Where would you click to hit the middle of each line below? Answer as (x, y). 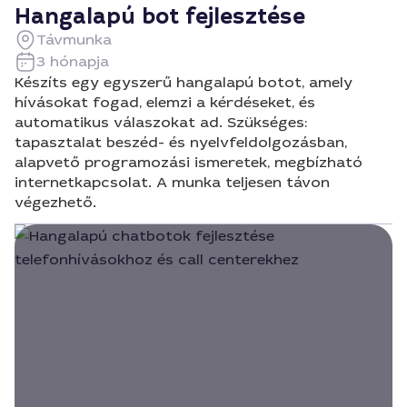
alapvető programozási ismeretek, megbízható (189, 162)
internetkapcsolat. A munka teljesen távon (172, 182)
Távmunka (74, 40)
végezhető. (55, 202)
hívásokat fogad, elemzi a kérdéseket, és (165, 102)
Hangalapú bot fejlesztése (160, 16)
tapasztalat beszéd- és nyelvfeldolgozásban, (181, 142)
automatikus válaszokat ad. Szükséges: (161, 122)
